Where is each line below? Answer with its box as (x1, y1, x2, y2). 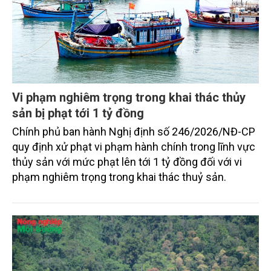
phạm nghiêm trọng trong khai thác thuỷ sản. (12, 171, 226, 184)
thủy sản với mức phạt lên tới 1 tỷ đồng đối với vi (12, 155, 242, 169)
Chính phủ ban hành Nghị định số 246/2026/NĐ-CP (12, 125, 255, 139)
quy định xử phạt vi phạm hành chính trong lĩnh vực (12, 140, 255, 154)
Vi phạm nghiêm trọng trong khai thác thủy (12, 90, 246, 105)
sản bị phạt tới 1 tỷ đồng (12, 106, 144, 121)
